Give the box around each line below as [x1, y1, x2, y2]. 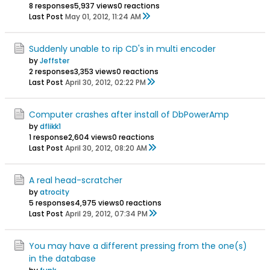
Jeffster [40, 55, 69, 66]
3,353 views [74, 66, 116, 77]
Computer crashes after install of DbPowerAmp [29, 108, 229, 121]
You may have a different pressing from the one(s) [29, 240, 247, 252]
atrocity [40, 187, 69, 197]
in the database [29, 253, 96, 265]
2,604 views [68, 132, 112, 142]
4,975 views [75, 198, 119, 208]
